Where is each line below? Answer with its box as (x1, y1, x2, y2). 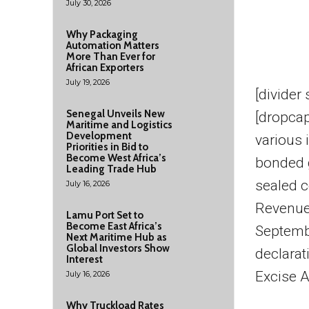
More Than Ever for (66, 50, 155, 63)
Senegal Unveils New (66, 108, 165, 120)
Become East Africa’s (66, 220, 162, 232)
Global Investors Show (66, 242, 170, 255)
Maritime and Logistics (66, 119, 172, 131)
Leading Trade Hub (66, 163, 157, 175)
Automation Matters (66, 39, 159, 52)
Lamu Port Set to (66, 209, 143, 221)
